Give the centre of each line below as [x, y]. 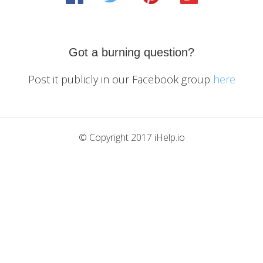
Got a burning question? [131, 52]
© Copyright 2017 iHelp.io [131, 137]
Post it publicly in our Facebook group [120, 79]
